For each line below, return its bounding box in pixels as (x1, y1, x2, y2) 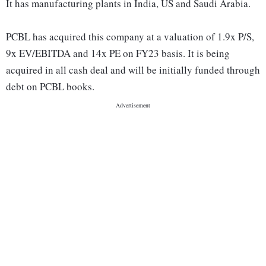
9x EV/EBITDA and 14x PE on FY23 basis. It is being (6, 46, 230, 61)
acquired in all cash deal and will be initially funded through (6, 63, 260, 77)
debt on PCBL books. (6, 80, 94, 94)
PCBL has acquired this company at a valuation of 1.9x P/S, (6, 30, 254, 44)
